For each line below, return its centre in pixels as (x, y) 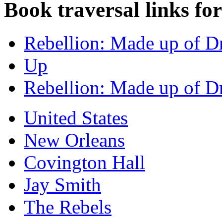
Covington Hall (84, 162)
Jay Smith (62, 184)
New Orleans (74, 140)
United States (76, 117)
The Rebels (68, 207)
